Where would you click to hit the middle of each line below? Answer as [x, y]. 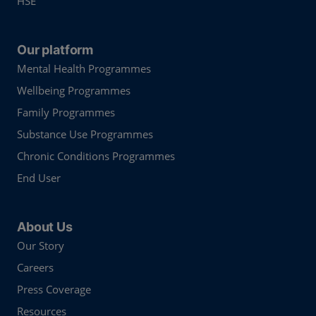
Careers [36, 268]
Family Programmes [66, 113]
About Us [45, 227]
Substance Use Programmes [85, 134]
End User [39, 178]
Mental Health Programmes [84, 69]
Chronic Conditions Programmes [96, 156]
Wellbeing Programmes [74, 91]
